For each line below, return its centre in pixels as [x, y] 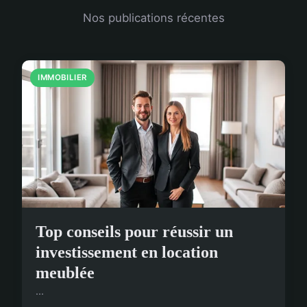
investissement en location [127, 253]
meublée [65, 273]
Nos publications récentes [153, 18]
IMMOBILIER [62, 78]
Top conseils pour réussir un [134, 232]
